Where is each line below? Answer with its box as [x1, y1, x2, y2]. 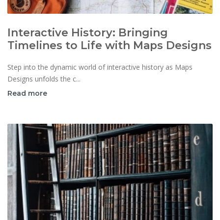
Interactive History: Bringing [7, 26, 168, 39]
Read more [7, 89, 47, 98]
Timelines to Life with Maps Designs [7, 39, 212, 52]
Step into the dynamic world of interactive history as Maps [7, 62, 192, 72]
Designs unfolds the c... [7, 74, 81, 84]
